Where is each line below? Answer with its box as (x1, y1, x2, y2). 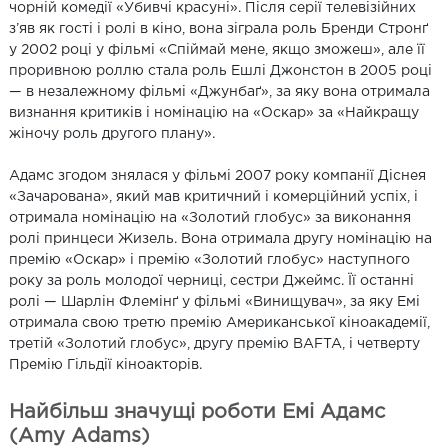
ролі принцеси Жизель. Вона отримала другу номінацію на (9, 233, 432, 245)
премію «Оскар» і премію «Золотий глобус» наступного (9, 254, 410, 266)
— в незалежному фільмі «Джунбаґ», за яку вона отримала (9, 86, 430, 98)
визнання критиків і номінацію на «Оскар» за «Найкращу (9, 107, 419, 119)
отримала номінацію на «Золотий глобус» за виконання (9, 212, 411, 224)
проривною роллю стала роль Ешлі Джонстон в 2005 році (9, 65, 432, 77)
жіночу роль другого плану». (9, 128, 215, 140)
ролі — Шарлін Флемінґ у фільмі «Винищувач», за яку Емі (9, 296, 420, 308)
